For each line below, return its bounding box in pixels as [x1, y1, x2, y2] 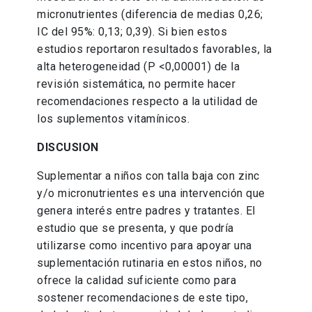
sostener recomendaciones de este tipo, [37, 291, 249, 305]
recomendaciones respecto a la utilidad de [37, 95, 258, 109]
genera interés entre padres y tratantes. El [37, 204, 256, 218]
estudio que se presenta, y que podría [37, 221, 234, 235]
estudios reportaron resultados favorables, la [37, 42, 272, 56]
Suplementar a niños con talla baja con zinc [37, 169, 260, 183]
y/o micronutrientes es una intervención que [37, 187, 265, 201]
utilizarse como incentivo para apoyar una [37, 239, 252, 253]
